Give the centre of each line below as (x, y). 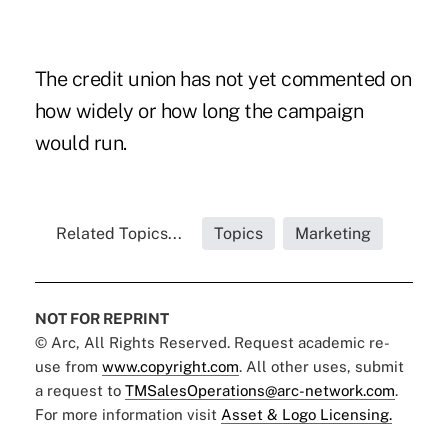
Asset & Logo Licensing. (306, 414)
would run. (80, 142)
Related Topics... (119, 233)
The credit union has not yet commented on (223, 78)
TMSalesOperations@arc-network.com (259, 390)
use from (68, 366)
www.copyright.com (170, 366)
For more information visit (127, 414)
